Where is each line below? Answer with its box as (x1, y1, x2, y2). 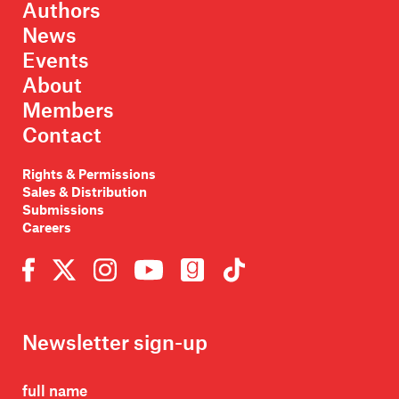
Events (22, 46, 89, 72)
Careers (22, 218, 71, 235)
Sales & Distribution (22, 183, 147, 199)
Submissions (22, 200, 104, 217)
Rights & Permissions (22, 165, 156, 182)
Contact (22, 121, 102, 147)
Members (22, 96, 114, 122)
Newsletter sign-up (22, 330, 208, 355)
